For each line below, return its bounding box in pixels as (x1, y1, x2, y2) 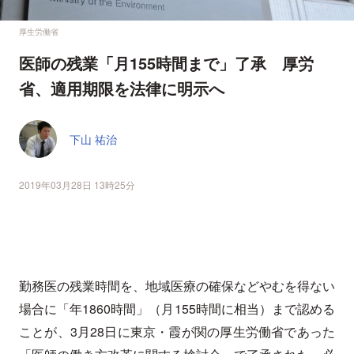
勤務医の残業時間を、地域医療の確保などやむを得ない (19, 277, 335, 296)
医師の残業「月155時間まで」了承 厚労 (19, 51, 314, 75)
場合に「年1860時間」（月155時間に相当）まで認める (19, 299, 335, 318)
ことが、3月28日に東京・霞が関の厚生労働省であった (19, 322, 335, 341)
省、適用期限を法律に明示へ (19, 77, 245, 100)
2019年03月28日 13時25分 (19, 178, 135, 192)
